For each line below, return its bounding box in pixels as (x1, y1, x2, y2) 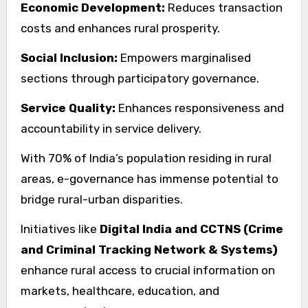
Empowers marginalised (117, 50, 251, 65)
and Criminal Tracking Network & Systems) (20, 242, 278, 256)
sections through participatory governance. (20, 71, 259, 85)
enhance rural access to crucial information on (20, 263, 275, 277)
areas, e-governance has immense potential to (20, 171, 278, 186)
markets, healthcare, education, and (20, 283, 219, 298)
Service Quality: (20, 100, 115, 115)
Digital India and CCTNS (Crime (99, 221, 283, 236)
